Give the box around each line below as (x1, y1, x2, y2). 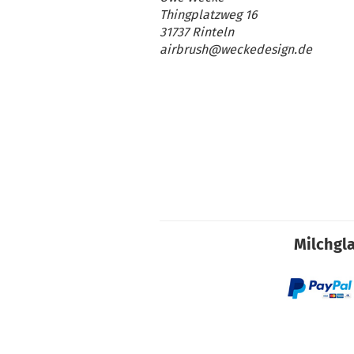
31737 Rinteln (160, 24, 234, 40)
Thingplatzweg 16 (160, 6, 258, 22)
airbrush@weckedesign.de (160, 41, 312, 57)
